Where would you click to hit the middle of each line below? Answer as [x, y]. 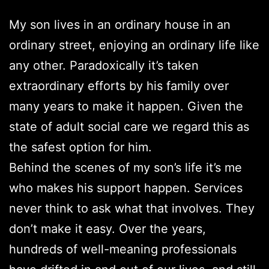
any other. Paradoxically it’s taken [104, 66]
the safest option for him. [80, 147]
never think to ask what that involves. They [132, 209]
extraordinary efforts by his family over [119, 86]
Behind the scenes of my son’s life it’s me [125, 168]
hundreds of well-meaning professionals [123, 249]
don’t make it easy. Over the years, [107, 229]
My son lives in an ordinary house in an [120, 25]
